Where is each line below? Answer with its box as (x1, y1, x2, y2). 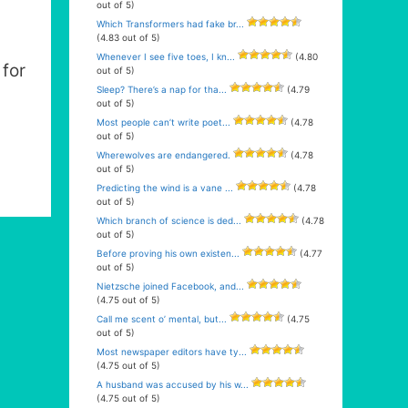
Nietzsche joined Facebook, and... (97, 280, 244, 291)
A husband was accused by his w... (97, 379, 249, 390)
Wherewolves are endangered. (97, 149, 230, 160)
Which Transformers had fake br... (97, 18, 244, 29)
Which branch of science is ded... (97, 215, 241, 226)
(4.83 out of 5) (97, 32, 160, 43)
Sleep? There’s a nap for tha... (97, 84, 227, 95)
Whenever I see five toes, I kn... (97, 51, 235, 62)
